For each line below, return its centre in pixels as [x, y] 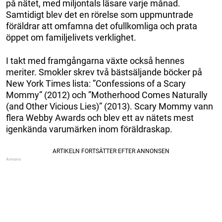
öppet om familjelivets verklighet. [71, 37]
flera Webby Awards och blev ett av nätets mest [100, 117]
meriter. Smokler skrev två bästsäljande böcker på [104, 72]
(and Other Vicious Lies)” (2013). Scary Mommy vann [110, 106]
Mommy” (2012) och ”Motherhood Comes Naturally [107, 95]
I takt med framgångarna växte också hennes [95, 60]
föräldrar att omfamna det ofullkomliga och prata [102, 26]
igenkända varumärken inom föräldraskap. [89, 129]
